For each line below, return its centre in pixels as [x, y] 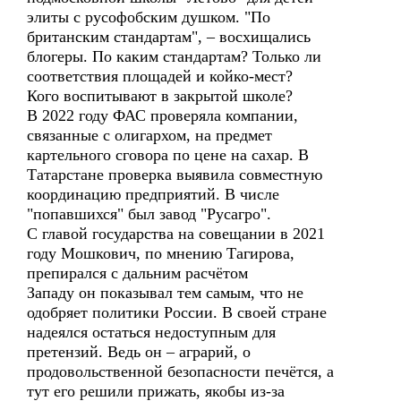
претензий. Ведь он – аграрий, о [139, 352]
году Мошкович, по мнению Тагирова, [161, 253]
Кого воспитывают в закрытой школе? [160, 96]
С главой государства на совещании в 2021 [176, 234]
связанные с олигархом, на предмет [149, 135]
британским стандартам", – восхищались [169, 37]
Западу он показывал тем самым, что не [165, 293]
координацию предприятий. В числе [153, 194]
